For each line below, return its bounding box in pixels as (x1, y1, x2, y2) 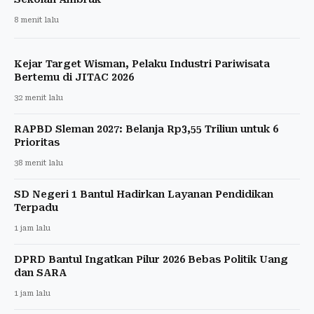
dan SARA (14, 266, 67, 278)
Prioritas (14, 136, 60, 148)
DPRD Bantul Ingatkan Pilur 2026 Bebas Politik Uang (14, 253, 288, 265)
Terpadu (14, 201, 58, 213)
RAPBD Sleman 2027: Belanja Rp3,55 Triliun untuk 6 (14, 123, 278, 135)
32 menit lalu (14, 93, 63, 102)
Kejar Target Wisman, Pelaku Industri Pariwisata (14, 57, 270, 69)
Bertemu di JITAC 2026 (14, 71, 134, 83)
